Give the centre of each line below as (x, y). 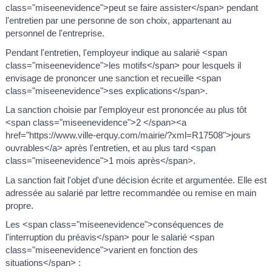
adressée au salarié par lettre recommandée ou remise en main (131, 192)
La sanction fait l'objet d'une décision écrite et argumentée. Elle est (136, 180)
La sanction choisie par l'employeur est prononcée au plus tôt (126, 110)
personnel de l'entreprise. (55, 33)
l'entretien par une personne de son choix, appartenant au (118, 21)
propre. (19, 205)
